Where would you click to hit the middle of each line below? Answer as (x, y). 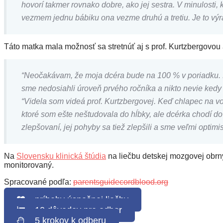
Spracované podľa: (39, 182)
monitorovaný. (29, 165)
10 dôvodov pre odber (73, 210)
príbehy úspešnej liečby (76, 199)
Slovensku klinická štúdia (61, 156)
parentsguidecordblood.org (121, 182)
